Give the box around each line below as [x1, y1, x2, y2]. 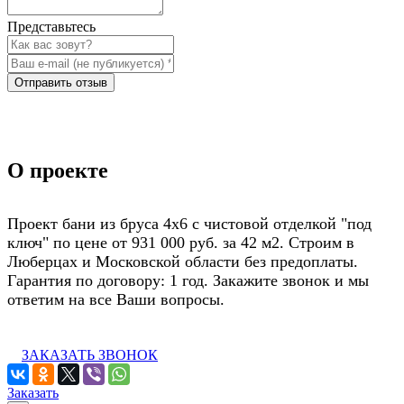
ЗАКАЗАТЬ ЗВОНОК [22, 347, 158, 363]
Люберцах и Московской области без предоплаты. [7, 252, 358, 271]
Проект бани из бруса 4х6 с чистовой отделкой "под [7, 214, 372, 233]
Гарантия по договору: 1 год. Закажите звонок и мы [7, 271, 369, 289]
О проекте [7, 158, 108, 182]
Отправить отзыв [14, 75, 107, 89]
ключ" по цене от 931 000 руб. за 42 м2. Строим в [7, 233, 354, 252]
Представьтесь [7, 18, 96, 34]
